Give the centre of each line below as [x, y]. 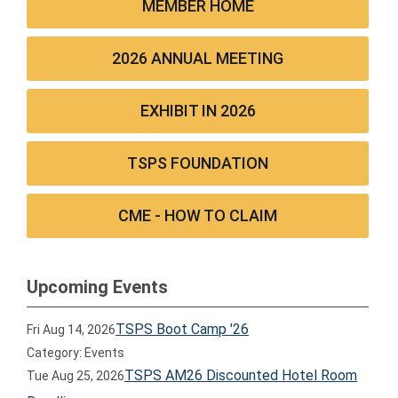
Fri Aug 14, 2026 [72, 330]
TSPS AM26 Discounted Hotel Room [241, 375]
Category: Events [76, 353]
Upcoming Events [97, 287]
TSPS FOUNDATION [198, 163]
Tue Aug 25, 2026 [76, 376]
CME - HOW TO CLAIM [198, 215]
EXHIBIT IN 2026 [198, 111]
